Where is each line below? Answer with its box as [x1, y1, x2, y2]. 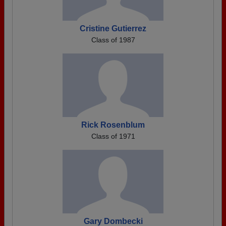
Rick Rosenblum [81, 121, 145, 129]
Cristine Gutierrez [80, 24, 146, 33]
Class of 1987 [91, 36, 135, 44]
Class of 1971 [91, 132, 135, 140]
